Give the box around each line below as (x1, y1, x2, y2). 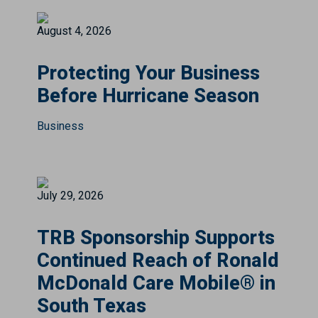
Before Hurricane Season (37, 84, 259, 108)
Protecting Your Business (37, 62, 260, 85)
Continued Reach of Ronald (37, 249, 279, 273)
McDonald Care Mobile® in (37, 272, 275, 295)
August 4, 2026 (37, 24, 111, 38)
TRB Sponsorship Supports (37, 226, 275, 250)
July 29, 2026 (37, 189, 104, 203)
